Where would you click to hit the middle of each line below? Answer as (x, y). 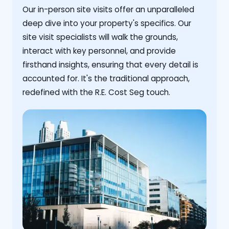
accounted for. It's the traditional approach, (106, 79)
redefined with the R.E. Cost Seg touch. (96, 93)
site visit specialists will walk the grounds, (100, 37)
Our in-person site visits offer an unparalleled (108, 10)
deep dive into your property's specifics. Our (107, 24)
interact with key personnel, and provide (99, 51)
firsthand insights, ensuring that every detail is (110, 65)
